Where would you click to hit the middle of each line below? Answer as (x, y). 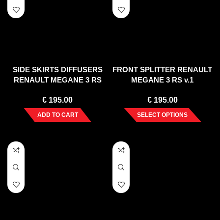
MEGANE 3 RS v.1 (163, 80)
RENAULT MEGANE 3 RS (57, 80)
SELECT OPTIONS (163, 115)
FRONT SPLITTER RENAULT (163, 70)
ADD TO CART (57, 115)
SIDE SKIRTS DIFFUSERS (57, 70)
